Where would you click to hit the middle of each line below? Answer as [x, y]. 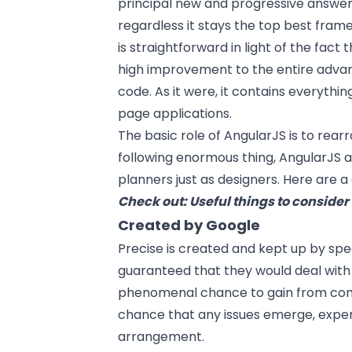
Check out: [154, 201]
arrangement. [161, 336]
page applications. [175, 113]
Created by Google [189, 225]
